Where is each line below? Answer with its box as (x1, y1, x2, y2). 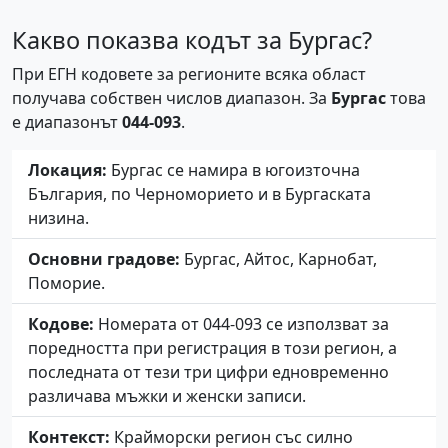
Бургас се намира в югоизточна (107, 159, 360, 182)
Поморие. (28, 272, 105, 295)
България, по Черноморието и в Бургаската (28, 183, 371, 206)
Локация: (28, 159, 107, 182)
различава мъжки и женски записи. (28, 385, 306, 408)
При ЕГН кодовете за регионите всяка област (12, 63, 366, 86)
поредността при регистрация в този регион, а (28, 337, 397, 360)
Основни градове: (28, 248, 180, 271)
